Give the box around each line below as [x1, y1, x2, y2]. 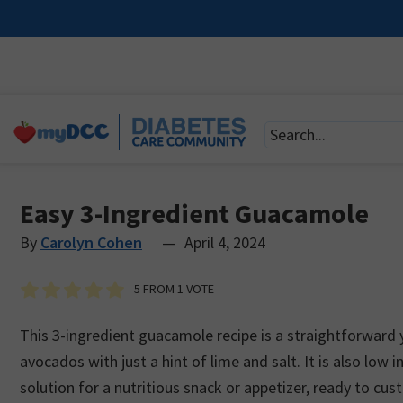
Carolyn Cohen [40, 232, 142, 253]
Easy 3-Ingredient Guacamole [20, 196, 369, 230]
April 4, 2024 [184, 232, 265, 253]
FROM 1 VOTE [139, 280, 214, 297]
